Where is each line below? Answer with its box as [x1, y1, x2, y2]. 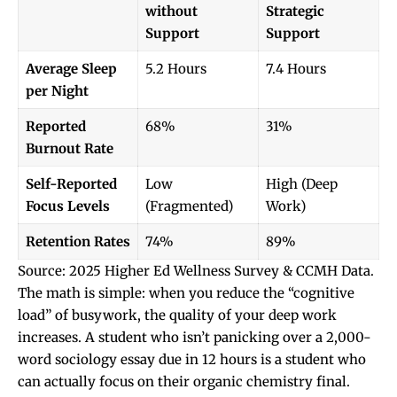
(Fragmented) [144, 197, 233, 214]
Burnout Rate [25, 139, 113, 157]
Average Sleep [25, 59, 117, 77]
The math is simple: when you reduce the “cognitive [18, 284, 354, 301]
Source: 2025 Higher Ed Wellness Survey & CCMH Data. [18, 261, 374, 279]
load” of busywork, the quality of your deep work [18, 306, 337, 323]
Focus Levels [25, 197, 110, 214]
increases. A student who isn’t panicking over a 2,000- [18, 328, 371, 346]
